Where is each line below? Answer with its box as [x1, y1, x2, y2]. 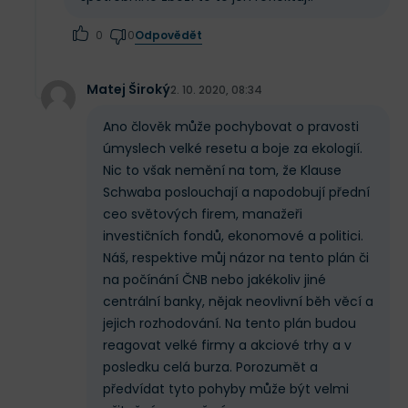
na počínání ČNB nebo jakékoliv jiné [103, 270, 326, 290]
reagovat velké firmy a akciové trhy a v [103, 336, 352, 355]
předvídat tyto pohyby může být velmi [103, 380, 349, 399]
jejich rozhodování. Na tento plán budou [103, 314, 356, 333]
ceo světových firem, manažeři [103, 205, 302, 224]
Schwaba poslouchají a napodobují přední [103, 183, 370, 202]
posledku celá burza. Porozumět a [103, 358, 318, 377]
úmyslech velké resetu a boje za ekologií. [103, 139, 362, 158]
